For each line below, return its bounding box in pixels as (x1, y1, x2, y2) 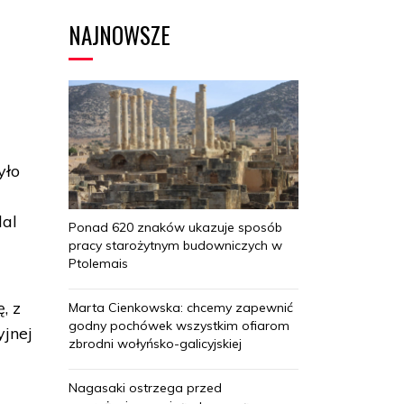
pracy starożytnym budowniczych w (69, 236, 282, 253)
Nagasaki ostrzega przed (69, 379, 222, 396)
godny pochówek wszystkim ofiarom (69, 317, 289, 334)
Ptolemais (69, 254, 128, 271)
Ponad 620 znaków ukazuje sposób (69, 218, 282, 235)
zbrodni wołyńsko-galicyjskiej (69, 335, 242, 352)
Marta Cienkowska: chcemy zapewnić (69, 298, 293, 316)
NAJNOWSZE (69, 18, 170, 51)
